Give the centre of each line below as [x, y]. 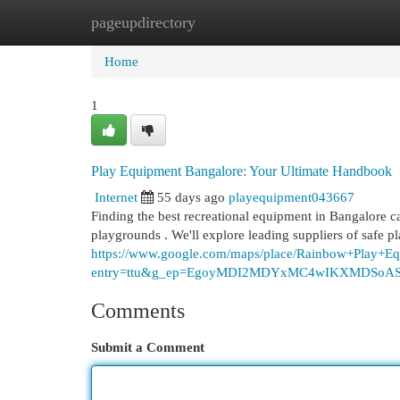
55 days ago [191, 197]
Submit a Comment [148, 347]
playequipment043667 [292, 197]
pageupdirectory [143, 22]
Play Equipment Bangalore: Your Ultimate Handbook [242, 171]
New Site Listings [227, 22]
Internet [116, 197]
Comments [138, 311]
